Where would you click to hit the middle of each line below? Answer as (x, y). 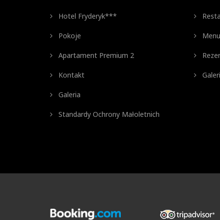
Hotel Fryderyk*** (87, 16)
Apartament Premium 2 (95, 55)
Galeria (69, 95)
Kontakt (70, 75)
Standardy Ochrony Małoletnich (108, 114)
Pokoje (69, 36)
